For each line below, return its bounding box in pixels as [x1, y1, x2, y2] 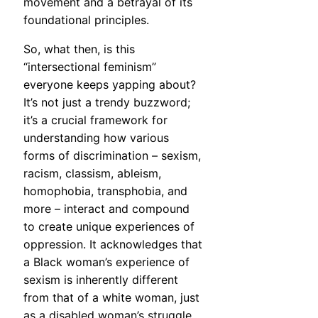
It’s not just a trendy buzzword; [23, 95, 190, 110]
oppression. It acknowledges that [23, 237, 202, 252]
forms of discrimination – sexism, [23, 148, 201, 163]
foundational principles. [23, 13, 149, 28]
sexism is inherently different [23, 273, 178, 287]
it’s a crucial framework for [23, 113, 168, 128]
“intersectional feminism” [23, 60, 156, 75]
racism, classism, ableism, [23, 166, 161, 181]
